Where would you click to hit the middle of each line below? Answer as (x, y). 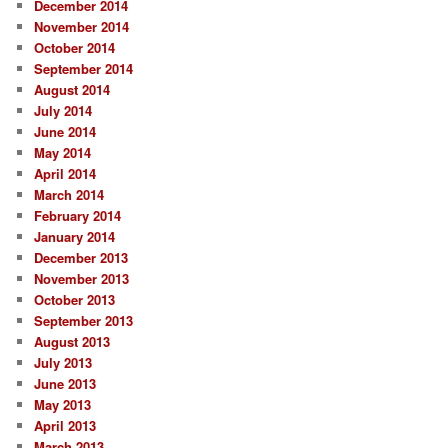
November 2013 (82, 279)
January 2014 (75, 237)
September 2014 (84, 69)
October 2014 (75, 48)
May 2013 (63, 405)
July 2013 (63, 363)
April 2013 (65, 426)
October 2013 (75, 300)
